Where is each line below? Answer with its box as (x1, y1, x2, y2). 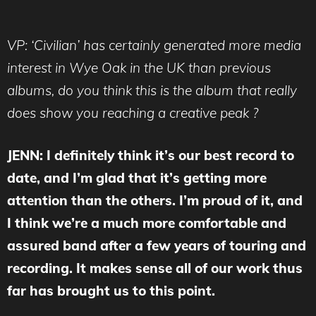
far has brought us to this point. (7, 282, 215, 299)
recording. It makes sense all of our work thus (7, 260, 303, 276)
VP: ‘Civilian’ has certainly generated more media (7, 36, 301, 54)
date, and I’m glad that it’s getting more (7, 169, 267, 186)
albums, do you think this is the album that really (7, 81, 297, 99)
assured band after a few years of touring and (7, 237, 306, 254)
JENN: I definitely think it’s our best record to (7, 147, 294, 164)
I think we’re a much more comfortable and (7, 214, 286, 231)
